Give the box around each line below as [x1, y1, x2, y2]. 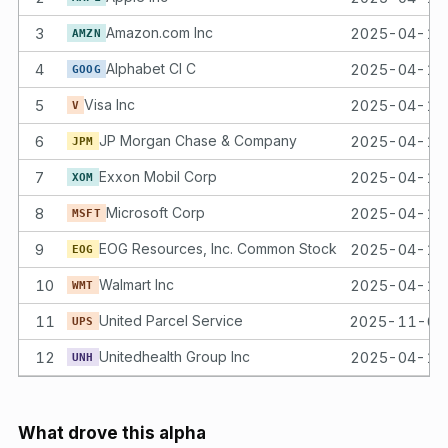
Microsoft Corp [105, 203, 205, 221]
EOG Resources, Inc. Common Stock [98, 239, 337, 257]
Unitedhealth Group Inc [98, 347, 250, 365]
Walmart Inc [98, 275, 174, 293]
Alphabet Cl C [105, 59, 196, 77]
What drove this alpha [18, 422, 206, 443]
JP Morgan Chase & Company [98, 131, 297, 149]
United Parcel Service [98, 311, 243, 329]
